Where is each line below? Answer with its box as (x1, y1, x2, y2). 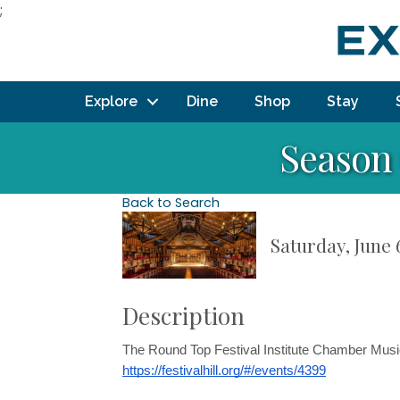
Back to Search (122, 194, 220, 212)
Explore (85, 93, 137, 110)
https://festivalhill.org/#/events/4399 (122, 363, 326, 378)
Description (122, 300, 245, 331)
